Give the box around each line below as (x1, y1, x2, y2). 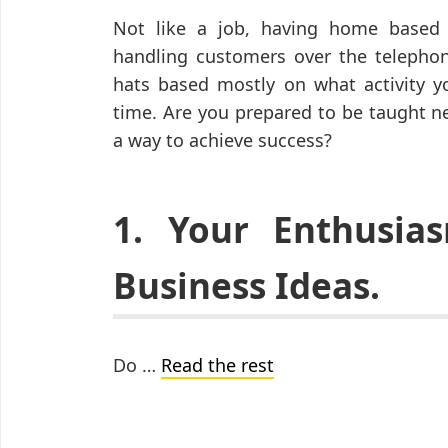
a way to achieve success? (113, 128, 332, 153)
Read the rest (161, 353, 274, 378)
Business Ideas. (113, 262, 380, 310)
